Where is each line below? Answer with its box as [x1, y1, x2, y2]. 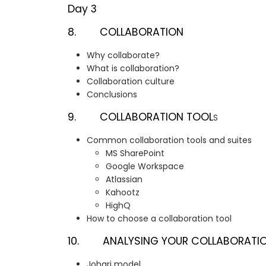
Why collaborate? [87, 49, 160, 62]
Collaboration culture [87, 75, 175, 88]
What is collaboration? [87, 62, 179, 75]
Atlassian [106, 173, 142, 186]
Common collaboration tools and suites [87, 134, 252, 147]
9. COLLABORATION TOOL [68, 110, 213, 125]
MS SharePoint [106, 147, 164, 160]
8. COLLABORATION [68, 25, 183, 40]
